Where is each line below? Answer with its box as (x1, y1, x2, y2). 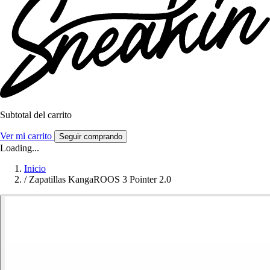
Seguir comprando (59, 132, 122, 142)
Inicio (24, 163, 46, 174)
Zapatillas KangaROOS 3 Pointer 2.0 (29, 174, 171, 185)
